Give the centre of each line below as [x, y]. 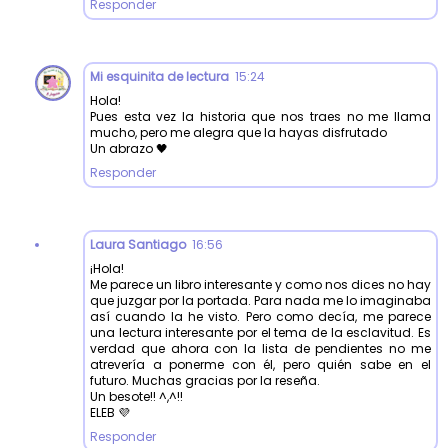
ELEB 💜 [110, 412]
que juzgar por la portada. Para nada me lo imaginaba [260, 300]
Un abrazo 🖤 [129, 148]
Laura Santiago [138, 244]
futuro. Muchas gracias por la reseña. [205, 380]
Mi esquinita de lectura [159, 76]
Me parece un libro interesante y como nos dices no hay [260, 284]
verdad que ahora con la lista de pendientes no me [260, 348]
